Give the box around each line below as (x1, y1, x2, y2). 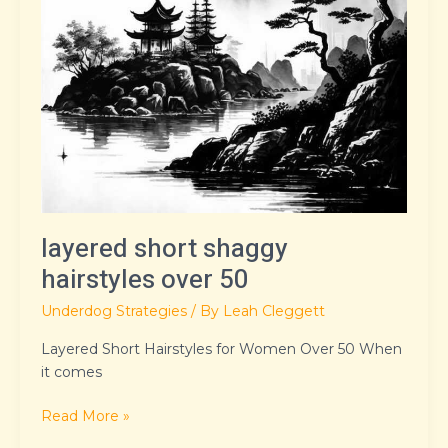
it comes (41, 362, 102, 381)
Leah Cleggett (223, 302, 325, 321)
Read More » (41, 406, 130, 425)
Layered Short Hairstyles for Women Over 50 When (41, 339, 402, 358)
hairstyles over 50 (41, 260, 249, 299)
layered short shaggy (41, 229, 288, 268)
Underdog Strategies (41, 302, 187, 321)
